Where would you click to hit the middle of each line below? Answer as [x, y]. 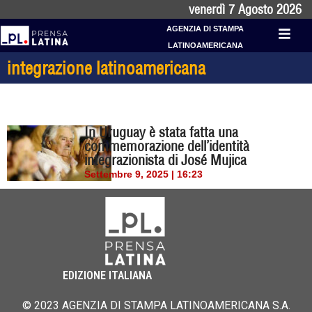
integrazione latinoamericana [106, 68]
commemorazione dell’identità [167, 146]
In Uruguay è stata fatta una [162, 132]
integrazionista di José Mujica [166, 160]
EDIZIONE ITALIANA [107, 276]
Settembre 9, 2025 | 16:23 [144, 174]
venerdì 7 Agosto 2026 [245, 9]
